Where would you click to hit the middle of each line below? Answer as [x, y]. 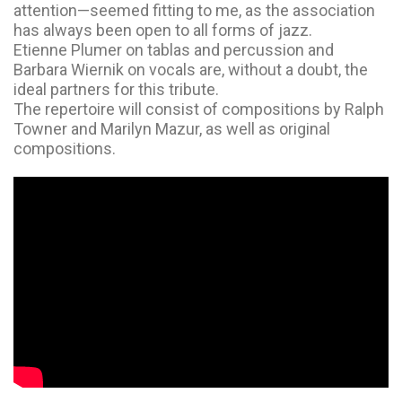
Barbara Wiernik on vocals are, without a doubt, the [191, 70]
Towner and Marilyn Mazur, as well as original [172, 129]
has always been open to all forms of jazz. [163, 30]
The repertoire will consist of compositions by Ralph [199, 109]
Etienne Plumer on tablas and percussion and [174, 50]
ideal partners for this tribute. [116, 89]
